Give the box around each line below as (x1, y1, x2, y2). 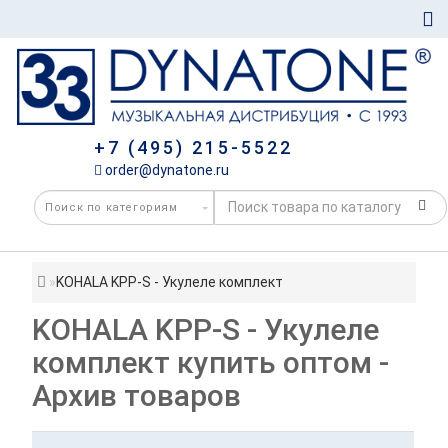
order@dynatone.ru (101, 161, 229, 178)
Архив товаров (32, 377, 242, 413)
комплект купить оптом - (32, 344, 390, 380)
